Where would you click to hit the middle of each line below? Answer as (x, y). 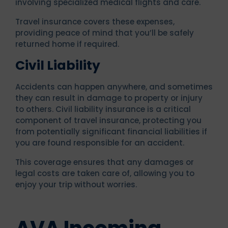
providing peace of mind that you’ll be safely (105, 33)
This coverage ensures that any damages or (105, 162)
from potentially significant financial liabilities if (111, 131)
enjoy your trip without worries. (76, 184)
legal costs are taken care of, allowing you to (105, 173)
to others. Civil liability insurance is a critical (103, 109)
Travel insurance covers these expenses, (95, 21)
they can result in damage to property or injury (109, 98)
